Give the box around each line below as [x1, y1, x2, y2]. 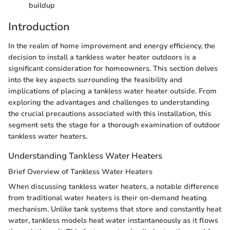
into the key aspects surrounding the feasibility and [8, 75, 182, 85]
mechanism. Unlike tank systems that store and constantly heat [8, 204, 221, 215]
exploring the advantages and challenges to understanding [8, 98, 209, 107]
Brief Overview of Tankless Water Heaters [8, 167, 152, 177]
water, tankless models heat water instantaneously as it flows [8, 216, 218, 226]
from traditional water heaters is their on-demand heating [8, 193, 207, 203]
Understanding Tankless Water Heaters [8, 150, 162, 162]
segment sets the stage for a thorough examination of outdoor [8, 120, 220, 130]
